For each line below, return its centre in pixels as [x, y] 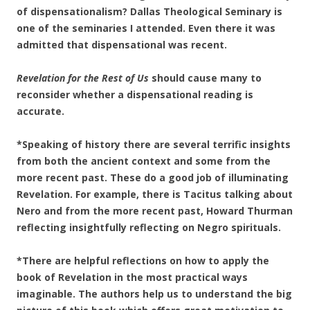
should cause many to [205, 78]
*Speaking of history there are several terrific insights [154, 144]
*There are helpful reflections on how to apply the [143, 261]
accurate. [40, 111]
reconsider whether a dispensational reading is [135, 94]
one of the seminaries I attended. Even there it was [146, 28]
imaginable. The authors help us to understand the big [154, 294]
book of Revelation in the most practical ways [132, 277]
